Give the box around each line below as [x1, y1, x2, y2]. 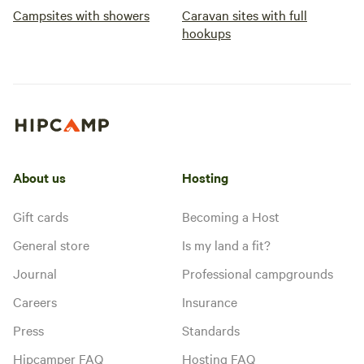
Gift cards [13, 206, 68, 225]
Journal [13, 263, 57, 282]
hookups [182, 24, 231, 41]
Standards [182, 320, 240, 339]
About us [13, 167, 66, 186]
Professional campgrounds [182, 263, 333, 282]
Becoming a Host [182, 206, 279, 225]
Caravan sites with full [182, 6, 307, 24]
